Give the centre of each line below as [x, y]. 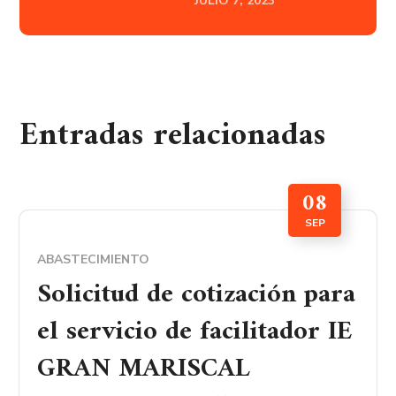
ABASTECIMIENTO [94, 259]
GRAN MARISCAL [144, 369]
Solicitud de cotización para [197, 295]
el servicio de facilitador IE [195, 332]
